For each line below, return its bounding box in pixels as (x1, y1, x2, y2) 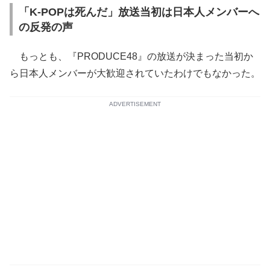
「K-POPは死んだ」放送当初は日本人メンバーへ (19, 6, 259, 18)
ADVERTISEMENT (109, 101, 161, 107)
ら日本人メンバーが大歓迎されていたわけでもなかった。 (10, 68, 260, 78)
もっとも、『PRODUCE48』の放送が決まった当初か (10, 51, 253, 61)
